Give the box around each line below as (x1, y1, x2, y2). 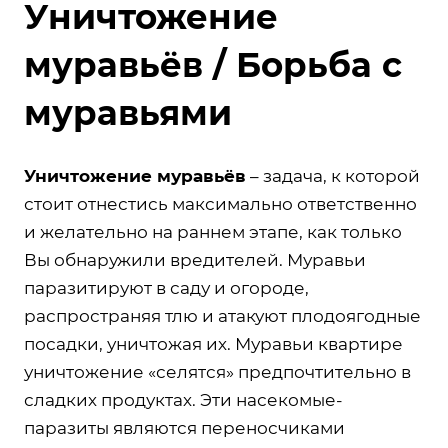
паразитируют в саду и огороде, (24, 277, 309, 298)
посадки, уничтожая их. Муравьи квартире (24, 333, 403, 354)
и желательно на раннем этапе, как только (24, 221, 402, 242)
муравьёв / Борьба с (24, 43, 402, 86)
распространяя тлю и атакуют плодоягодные (24, 305, 421, 326)
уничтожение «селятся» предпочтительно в (24, 361, 411, 382)
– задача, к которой (246, 165, 420, 186)
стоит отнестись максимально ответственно (24, 193, 417, 214)
